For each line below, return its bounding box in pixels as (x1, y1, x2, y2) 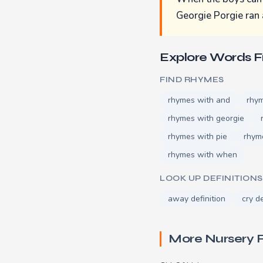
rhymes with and (168, 94, 230, 106)
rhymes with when (168, 149, 237, 160)
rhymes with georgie (168, 112, 244, 124)
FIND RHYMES (160, 74, 224, 85)
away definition (168, 193, 225, 204)
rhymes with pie (168, 130, 227, 142)
